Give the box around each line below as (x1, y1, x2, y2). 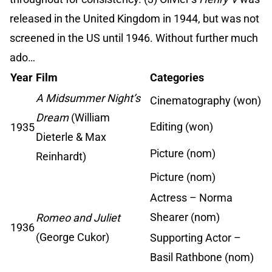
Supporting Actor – (150, 231, 241, 245)
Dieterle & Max (36, 131, 106, 144)
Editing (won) (150, 120, 213, 134)
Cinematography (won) (150, 94, 261, 107)
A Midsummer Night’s (36, 92, 140, 105)
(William (69, 111, 110, 124)
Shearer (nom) (150, 211, 220, 224)
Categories (150, 71, 204, 84)
